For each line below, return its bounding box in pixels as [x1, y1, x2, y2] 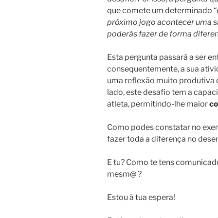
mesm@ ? [107, 169, 142, 179]
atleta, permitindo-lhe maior [107, 99, 209, 109]
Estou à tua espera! [107, 193, 175, 202]
